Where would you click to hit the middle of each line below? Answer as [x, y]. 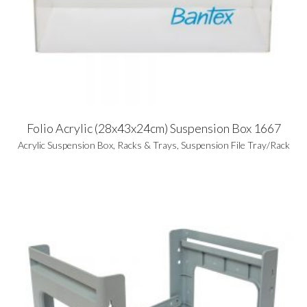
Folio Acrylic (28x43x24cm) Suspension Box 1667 [153, 128]
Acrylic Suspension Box [65, 145]
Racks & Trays [147, 145]
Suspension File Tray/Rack [235, 145]
